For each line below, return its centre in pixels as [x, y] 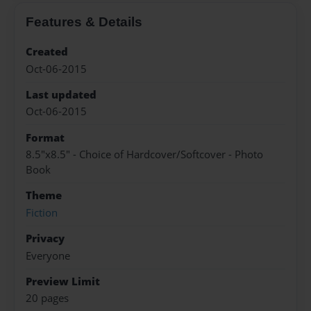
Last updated [61, 94]
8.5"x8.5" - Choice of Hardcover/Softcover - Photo [144, 155]
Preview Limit [63, 281]
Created [47, 52]
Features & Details [84, 22]
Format [45, 137]
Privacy [45, 239]
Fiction [42, 212]
